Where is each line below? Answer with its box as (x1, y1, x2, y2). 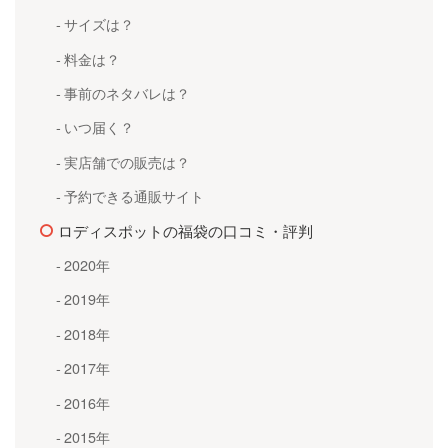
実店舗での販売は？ (63, 150, 190, 172)
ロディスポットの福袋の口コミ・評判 (58, 219, 313, 241)
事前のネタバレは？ (63, 82, 190, 104)
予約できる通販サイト (63, 185, 204, 207)
